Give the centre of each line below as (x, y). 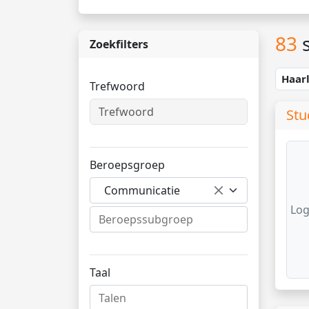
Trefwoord (117, 86)
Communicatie (142, 190)
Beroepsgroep (127, 165)
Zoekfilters (119, 44)
